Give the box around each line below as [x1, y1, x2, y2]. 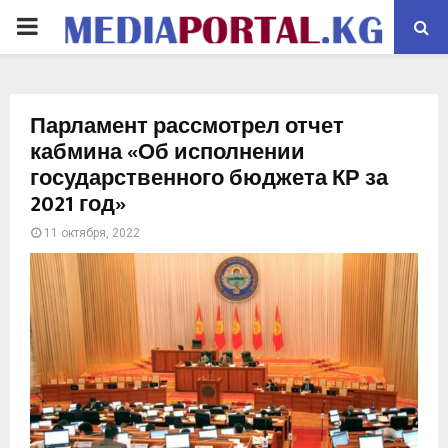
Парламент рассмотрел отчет [30, 108, 344, 145]
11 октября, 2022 [44, 226, 140, 240]
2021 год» [30, 186, 126, 223]
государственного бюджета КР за [30, 160, 388, 197]
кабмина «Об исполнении [30, 134, 305, 171]
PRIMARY [15, 12, 117, 40]
